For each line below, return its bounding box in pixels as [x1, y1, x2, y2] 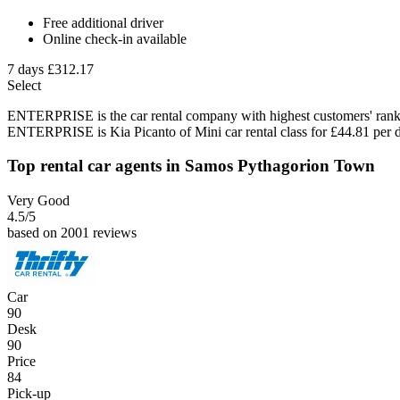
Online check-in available [43, 30, 187, 46]
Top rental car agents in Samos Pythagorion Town [7, 156, 375, 176]
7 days [7, 61, 44, 77]
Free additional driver [43, 14, 163, 30]
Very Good [7, 193, 70, 209]
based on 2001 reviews [7, 225, 137, 241]
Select [7, 77, 41, 93]
